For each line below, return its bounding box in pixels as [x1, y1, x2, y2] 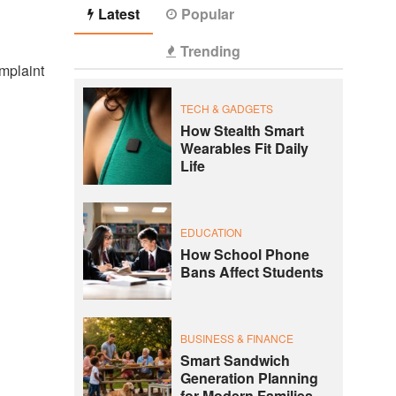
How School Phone [179, 244, 309, 265]
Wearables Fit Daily [179, 138, 308, 159]
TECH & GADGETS [179, 101, 273, 117]
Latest [97, 4, 140, 24]
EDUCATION [179, 225, 242, 240]
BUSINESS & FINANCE [179, 331, 293, 346]
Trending [179, 41, 240, 61]
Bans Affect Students [179, 262, 324, 283]
